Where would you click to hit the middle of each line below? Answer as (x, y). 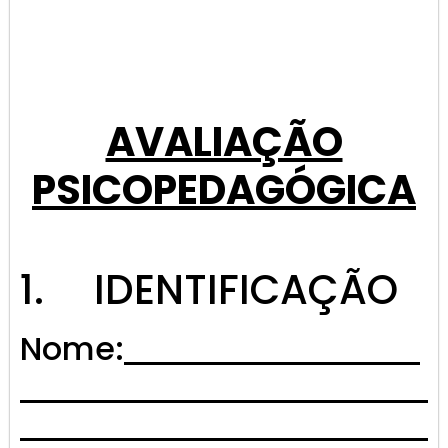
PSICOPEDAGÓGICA (224, 189)
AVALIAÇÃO (224, 141)
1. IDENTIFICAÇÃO (209, 290)
